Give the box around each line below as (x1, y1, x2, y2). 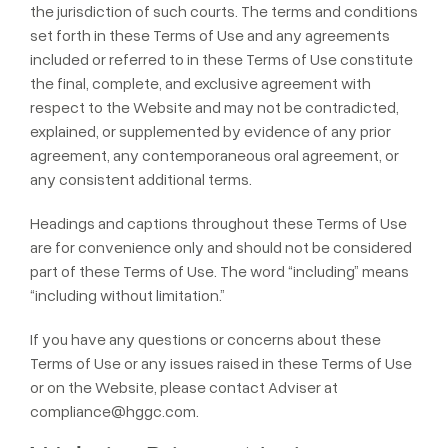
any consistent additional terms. (30, 169, 252, 189)
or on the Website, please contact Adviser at (30, 377, 338, 397)
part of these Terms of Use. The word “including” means (30, 261, 409, 281)
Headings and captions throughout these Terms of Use (30, 213, 407, 233)
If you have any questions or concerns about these (30, 329, 381, 349)
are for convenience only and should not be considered (30, 237, 412, 257)
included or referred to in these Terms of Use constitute (30, 49, 413, 69)
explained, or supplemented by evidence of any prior (30, 121, 391, 141)
